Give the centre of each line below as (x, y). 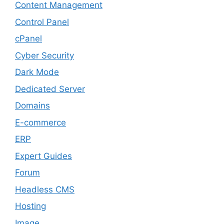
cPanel (28, 38)
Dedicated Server (50, 89)
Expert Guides (43, 156)
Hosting (30, 206)
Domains (32, 105)
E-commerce (40, 122)
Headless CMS (45, 189)
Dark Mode (37, 72)
